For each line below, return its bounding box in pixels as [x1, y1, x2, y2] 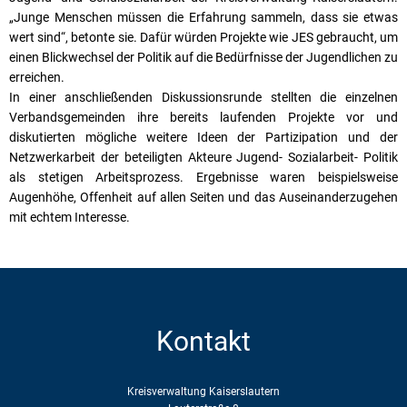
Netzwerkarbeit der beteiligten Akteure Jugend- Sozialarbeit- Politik [9, 149, 398, 164]
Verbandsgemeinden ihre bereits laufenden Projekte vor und [9, 109, 398, 124]
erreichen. [9, 69, 65, 84]
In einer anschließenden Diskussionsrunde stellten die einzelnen [9, 89, 398, 104]
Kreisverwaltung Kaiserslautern [127, 384, 280, 398]
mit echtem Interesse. [9, 209, 130, 224]
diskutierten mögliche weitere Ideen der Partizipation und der [9, 129, 398, 144]
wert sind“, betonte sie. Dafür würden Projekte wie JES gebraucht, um [9, 29, 398, 45]
